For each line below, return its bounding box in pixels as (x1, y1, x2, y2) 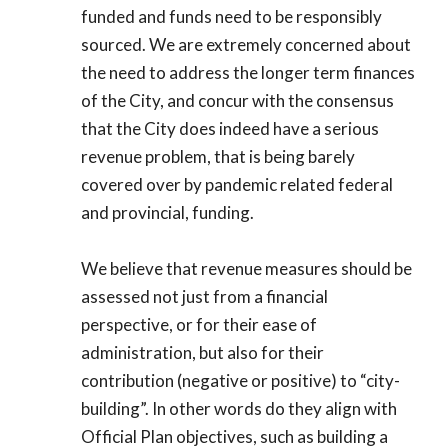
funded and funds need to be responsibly (81, 5, 382, 27)
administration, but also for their (81, 341, 324, 363)
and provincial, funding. (81, 201, 254, 223)
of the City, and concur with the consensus (81, 89, 394, 111)
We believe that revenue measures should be (81, 257, 412, 279)
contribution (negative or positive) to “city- (81, 369, 400, 391)
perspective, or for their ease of (81, 313, 317, 335)
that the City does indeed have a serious (81, 117, 379, 139)
